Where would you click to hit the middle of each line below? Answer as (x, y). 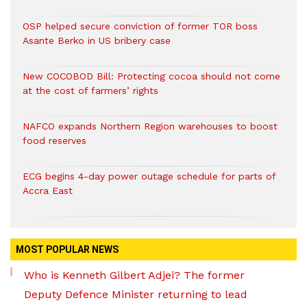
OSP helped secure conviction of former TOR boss (140, 26)
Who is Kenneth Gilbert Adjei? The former (134, 275)
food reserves (54, 141)
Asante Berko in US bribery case (97, 41)
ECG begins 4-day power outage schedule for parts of (149, 176)
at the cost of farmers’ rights (92, 91)
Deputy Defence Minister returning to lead (136, 295)
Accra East (48, 191)
